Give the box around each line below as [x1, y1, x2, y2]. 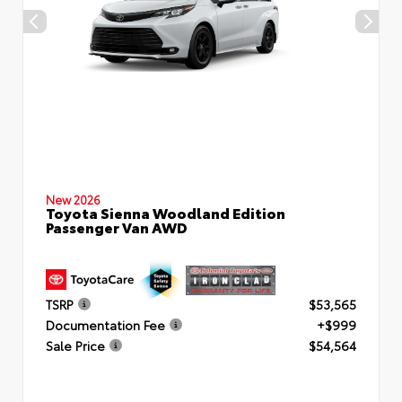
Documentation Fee [46, 315, 165, 334]
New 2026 [46, 191, 100, 207]
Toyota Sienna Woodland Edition [46, 202, 285, 223]
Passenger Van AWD [46, 216, 188, 237]
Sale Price [46, 336, 105, 354]
